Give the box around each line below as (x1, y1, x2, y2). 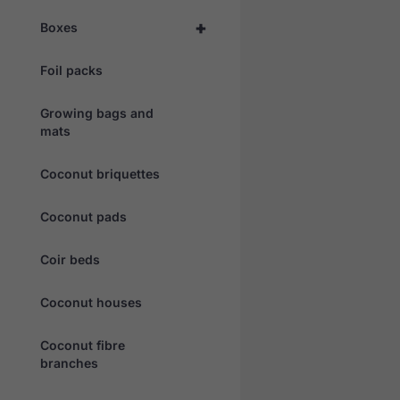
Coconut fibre (40, 337, 125, 353)
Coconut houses (40, 294, 142, 310)
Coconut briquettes (40, 165, 160, 181)
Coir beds (40, 251, 100, 267)
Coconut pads (40, 208, 127, 224)
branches (40, 354, 98, 371)
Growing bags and (40, 104, 154, 121)
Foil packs (40, 62, 103, 78)
